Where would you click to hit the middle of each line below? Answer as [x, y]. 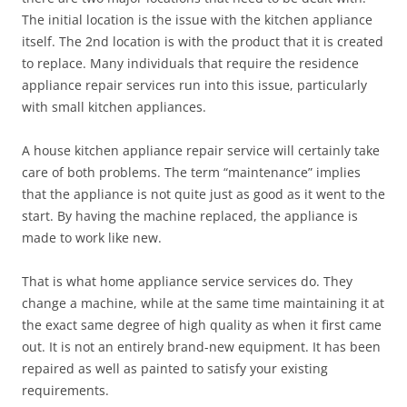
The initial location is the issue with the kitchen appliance [197, 20]
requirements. [65, 390]
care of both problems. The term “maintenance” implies [191, 172]
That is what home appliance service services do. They [187, 281]
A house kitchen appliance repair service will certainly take [201, 150]
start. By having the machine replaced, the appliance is [190, 216]
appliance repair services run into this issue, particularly [194, 85]
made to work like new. [92, 238]
